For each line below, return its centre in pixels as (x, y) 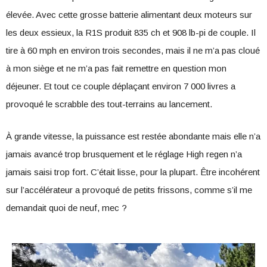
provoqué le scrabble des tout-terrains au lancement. (109, 104)
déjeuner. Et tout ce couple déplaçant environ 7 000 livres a (121, 86)
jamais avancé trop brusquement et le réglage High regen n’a (124, 154)
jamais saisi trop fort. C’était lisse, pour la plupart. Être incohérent (133, 172)
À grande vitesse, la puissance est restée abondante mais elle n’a (133, 136)
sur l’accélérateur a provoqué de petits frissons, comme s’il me (129, 190)
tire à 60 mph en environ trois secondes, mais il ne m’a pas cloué (133, 50)
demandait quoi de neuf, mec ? (66, 208)
